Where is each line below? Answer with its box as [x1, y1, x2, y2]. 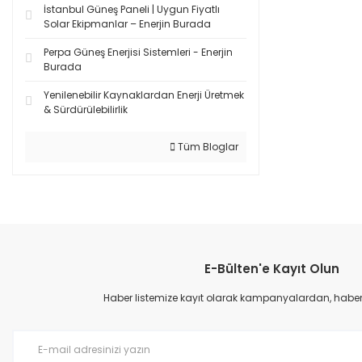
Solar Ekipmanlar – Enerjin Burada [44, 17, 211, 31]
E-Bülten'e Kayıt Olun [204, 260, 339, 277]
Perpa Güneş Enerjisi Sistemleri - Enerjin [44, 45, 233, 59]
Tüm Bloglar [175, 140, 238, 154]
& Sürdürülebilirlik [44, 103, 128, 116]
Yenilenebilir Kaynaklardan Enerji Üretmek [44, 88, 244, 102]
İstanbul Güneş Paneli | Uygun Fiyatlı [44, 2, 220, 16]
